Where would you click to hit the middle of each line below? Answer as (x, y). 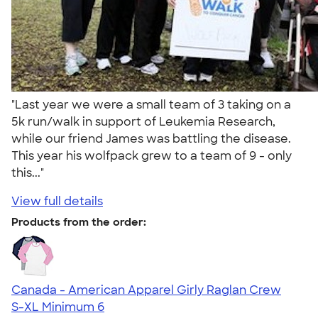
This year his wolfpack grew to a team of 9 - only (152, 155)
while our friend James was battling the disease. (151, 138)
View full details (57, 201)
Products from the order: (79, 222)
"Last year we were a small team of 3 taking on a (151, 104)
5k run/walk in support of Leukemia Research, (143, 121)
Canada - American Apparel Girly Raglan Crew (146, 290)
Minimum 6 (73, 307)
